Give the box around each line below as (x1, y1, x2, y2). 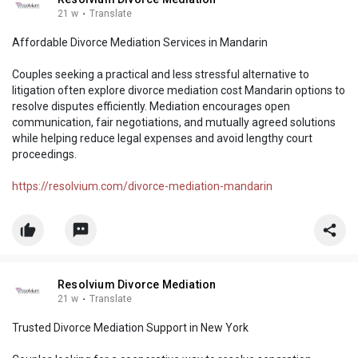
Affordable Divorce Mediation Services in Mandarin (12, 36, 268, 50)
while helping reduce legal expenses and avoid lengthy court (12, 132, 312, 145)
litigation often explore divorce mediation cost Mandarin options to (12, 84, 345, 97)
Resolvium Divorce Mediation (58, 278, 217, 292)
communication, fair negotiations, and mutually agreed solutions (12, 116, 336, 129)
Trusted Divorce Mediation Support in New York (12, 321, 249, 335)
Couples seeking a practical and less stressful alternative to (12, 68, 309, 82)
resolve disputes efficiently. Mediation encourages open (12, 100, 290, 113)
